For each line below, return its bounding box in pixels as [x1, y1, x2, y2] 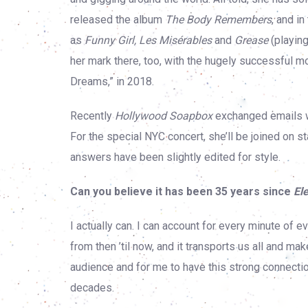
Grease [234, 34, 268, 47]
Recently [70, 109, 115, 122]
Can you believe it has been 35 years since [70, 185, 294, 198]
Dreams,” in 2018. [70, 75, 154, 88]
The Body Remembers [165, 13, 272, 26]
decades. [70, 281, 114, 294]
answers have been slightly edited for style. [70, 151, 280, 164]
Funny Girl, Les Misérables [85, 34, 212, 47]
